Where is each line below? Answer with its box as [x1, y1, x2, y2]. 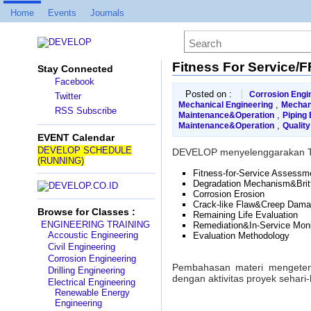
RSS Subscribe [54, 106, 117, 116]
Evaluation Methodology [192, 230, 289, 241]
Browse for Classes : [37, 206, 135, 217]
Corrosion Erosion [192, 189, 264, 199]
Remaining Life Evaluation [192, 210, 298, 220]
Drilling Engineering [47, 265, 125, 276]
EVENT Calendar [37, 132, 115, 143]
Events [48, 8, 76, 18]
